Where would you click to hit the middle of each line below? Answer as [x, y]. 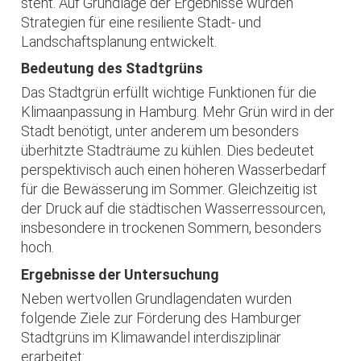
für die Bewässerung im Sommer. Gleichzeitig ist [170, 189]
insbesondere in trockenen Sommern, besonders [172, 228]
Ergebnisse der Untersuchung [120, 274]
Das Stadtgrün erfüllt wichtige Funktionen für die [169, 93]
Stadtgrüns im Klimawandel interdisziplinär [151, 337]
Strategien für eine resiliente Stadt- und [141, 22]
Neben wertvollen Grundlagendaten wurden [157, 298]
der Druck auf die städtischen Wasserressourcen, [174, 209]
